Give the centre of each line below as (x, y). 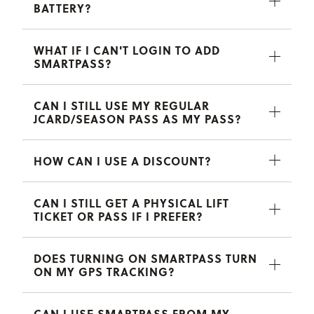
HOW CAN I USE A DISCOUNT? (123, 161)
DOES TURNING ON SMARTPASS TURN (145, 258)
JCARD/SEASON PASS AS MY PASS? (138, 118)
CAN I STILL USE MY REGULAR (122, 105)
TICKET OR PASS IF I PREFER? (118, 216)
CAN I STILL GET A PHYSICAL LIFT (131, 203)
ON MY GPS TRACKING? (104, 271)
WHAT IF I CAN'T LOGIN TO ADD (127, 50)
